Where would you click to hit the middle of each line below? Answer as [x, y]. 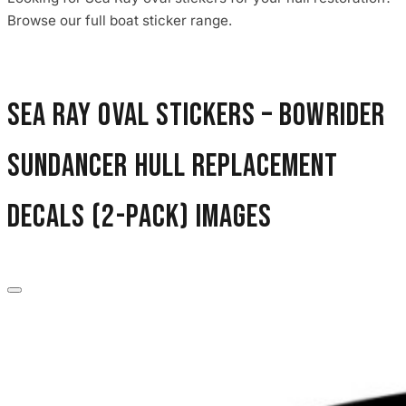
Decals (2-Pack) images [140, 217]
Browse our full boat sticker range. [120, 21]
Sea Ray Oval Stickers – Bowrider [196, 115]
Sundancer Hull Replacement [173, 166]
